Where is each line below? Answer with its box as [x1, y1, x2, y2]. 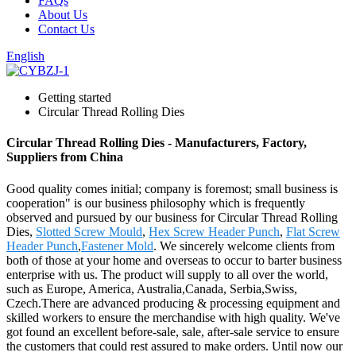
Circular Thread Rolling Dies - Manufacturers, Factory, [6, 136, 307, 150]
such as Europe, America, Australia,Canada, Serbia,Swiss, [6, 281, 297, 296]
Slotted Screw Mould [36, 224, 142, 238]
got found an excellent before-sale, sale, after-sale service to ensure [6, 324, 339, 339]
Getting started [38, 91, 111, 104]
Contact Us [38, 22, 95, 36]
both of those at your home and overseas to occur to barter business [6, 253, 342, 267]
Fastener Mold [81, 238, 153, 253]
